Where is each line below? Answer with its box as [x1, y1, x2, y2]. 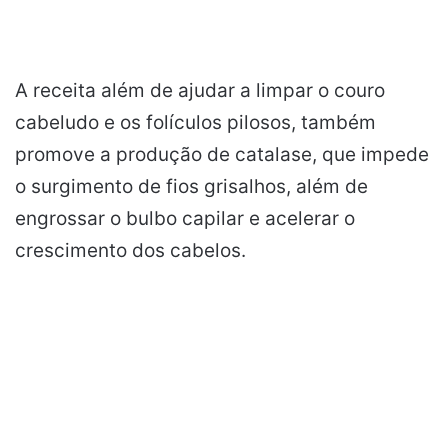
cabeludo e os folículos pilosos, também [15, 111, 376, 135]
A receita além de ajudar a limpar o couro [15, 79, 385, 103]
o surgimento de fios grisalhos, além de [15, 175, 368, 199]
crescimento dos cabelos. [15, 239, 246, 263]
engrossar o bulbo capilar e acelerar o [15, 207, 355, 231]
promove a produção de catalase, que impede [15, 143, 429, 167]
